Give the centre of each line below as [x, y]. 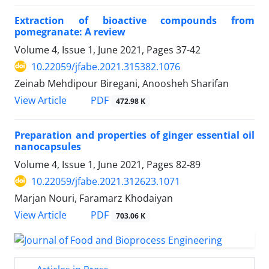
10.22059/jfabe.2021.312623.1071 [106, 181]
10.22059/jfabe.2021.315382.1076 [106, 66]
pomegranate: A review [70, 32]
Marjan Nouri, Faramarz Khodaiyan [94, 198]
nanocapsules [48, 146]
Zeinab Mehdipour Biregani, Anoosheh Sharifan [122, 83]
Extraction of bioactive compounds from [134, 20]
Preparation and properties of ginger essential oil [134, 135]
